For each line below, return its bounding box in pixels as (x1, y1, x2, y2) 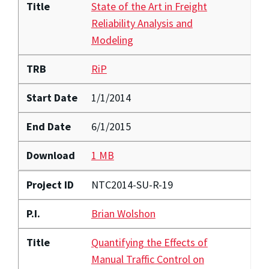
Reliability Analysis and (91, 16, 193, 31)
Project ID (26, 178, 74, 192)
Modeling (91, 33, 133, 47)
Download (26, 148, 75, 163)
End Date (26, 119, 71, 134)
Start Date (26, 91, 77, 105)
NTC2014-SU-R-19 (91, 178, 173, 192)
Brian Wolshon (91, 207, 156, 221)
